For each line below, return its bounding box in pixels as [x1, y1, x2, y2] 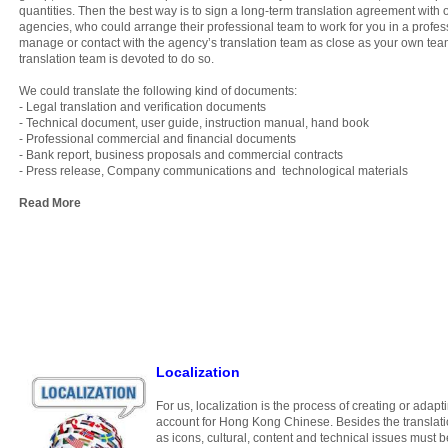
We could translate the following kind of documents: [19, 84, 300, 98]
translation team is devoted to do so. [19, 52, 214, 66]
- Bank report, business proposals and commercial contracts [19, 148, 343, 162]
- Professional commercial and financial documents [19, 132, 296, 146]
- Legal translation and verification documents [19, 100, 266, 114]
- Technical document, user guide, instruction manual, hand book [19, 116, 369, 130]
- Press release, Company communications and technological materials [19, 164, 408, 178]
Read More [19, 196, 81, 210]
